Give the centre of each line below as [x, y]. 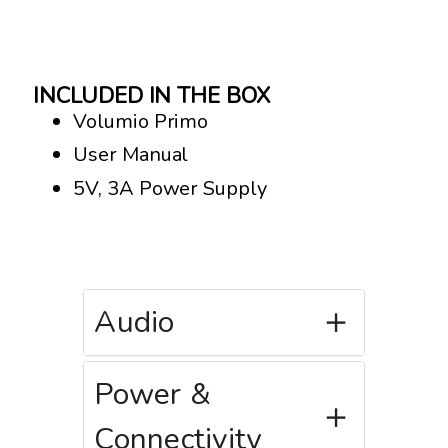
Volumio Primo [141, 121]
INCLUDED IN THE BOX [151, 95]
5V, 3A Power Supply [170, 188]
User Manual [131, 155]
